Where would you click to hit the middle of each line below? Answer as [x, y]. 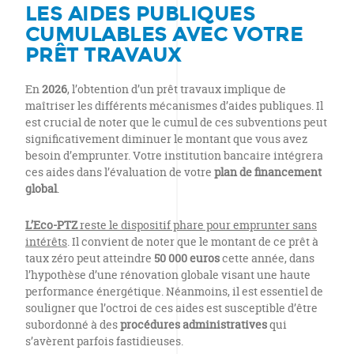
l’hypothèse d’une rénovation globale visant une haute [168, 275]
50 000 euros [187, 258]
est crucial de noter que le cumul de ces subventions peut [176, 122]
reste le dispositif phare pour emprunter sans [197, 225]
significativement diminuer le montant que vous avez [166, 139]
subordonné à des [73, 324]
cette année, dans [267, 258]
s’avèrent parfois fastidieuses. [104, 341]
